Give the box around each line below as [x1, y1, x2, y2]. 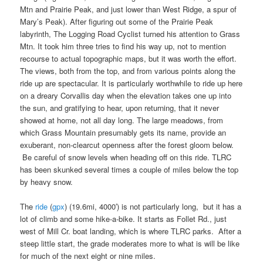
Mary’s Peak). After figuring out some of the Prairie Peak [20, 15, 214, 27]
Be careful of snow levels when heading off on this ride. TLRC [20, 151, 232, 163]
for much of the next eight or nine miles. [20, 249, 156, 261]
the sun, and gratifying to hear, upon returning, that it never [20, 102, 220, 113]
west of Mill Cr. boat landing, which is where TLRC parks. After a [20, 225, 242, 237]
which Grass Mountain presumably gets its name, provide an [20, 126, 227, 138]
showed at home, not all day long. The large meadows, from [20, 114, 224, 126]
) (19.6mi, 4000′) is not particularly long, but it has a [65, 200, 242, 212]
